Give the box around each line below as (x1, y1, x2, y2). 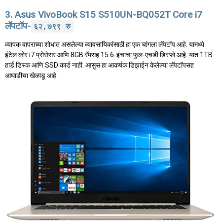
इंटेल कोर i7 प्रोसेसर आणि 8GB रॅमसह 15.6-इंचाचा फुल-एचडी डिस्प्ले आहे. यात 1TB (5, 50, 213, 59)
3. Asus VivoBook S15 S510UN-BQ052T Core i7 (5, 8, 202, 20)
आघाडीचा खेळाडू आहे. (5, 71, 58, 79)
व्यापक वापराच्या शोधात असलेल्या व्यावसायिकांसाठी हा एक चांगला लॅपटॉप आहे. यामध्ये (5, 40, 204, 48)
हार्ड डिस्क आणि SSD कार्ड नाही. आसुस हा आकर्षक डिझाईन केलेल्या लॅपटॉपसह (5, 61, 194, 69)
